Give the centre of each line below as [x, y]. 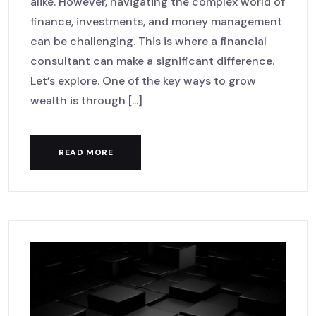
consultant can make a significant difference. [152, 61]
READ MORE [86, 152]
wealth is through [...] [86, 100]
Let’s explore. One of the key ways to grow [143, 80]
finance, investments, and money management [156, 21]
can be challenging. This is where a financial [148, 41]
